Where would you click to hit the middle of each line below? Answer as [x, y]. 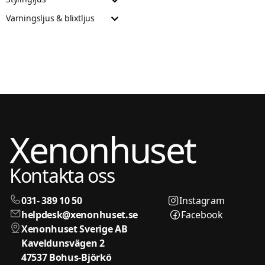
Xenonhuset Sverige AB [75, 229]
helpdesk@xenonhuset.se [80, 214]
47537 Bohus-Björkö [67, 257]
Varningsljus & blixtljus [50, 18]
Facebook [202, 214]
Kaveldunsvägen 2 [63, 243]
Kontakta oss [62, 175]
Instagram [202, 200]
